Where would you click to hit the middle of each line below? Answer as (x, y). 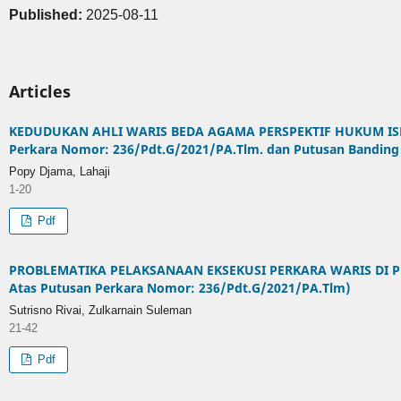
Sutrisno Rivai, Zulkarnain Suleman (100, 310)
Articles (39, 91)
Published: (47, 14)
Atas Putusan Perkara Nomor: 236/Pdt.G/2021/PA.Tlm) (179, 287)
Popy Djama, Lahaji (59, 171)
